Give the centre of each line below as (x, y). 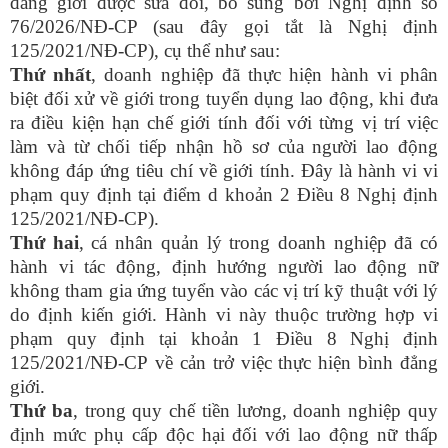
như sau (242, 50)
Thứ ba (41, 410)
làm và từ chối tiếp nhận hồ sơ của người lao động (224, 146)
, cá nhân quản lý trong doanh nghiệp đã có (258, 242)
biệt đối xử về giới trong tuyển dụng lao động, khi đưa (224, 98)
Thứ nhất (51, 74)
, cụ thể (182, 50)
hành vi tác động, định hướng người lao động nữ (224, 266)
